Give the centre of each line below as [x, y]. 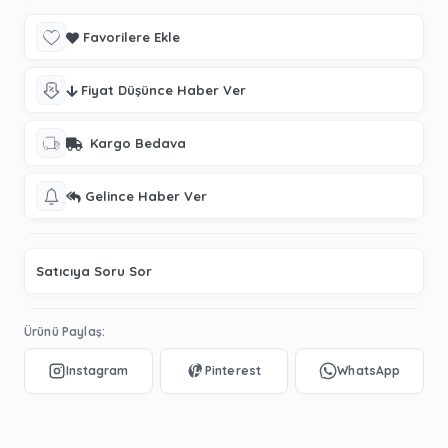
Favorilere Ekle [131, 37]
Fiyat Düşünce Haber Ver [163, 90]
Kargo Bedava [136, 143]
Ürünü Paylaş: [64, 331]
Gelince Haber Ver [146, 196]
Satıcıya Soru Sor [94, 271]
